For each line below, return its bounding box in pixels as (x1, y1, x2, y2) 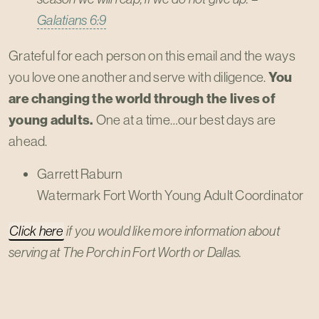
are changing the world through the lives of (9, 90, 276, 107)
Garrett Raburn (37, 165, 123, 182)
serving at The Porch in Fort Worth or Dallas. (9, 244, 242, 261)
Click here (9, 222, 63, 239)
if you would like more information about (66, 222, 280, 239)
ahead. (9, 132, 48, 150)
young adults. (9, 111, 94, 128)
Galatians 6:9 (37, 11, 107, 28)
